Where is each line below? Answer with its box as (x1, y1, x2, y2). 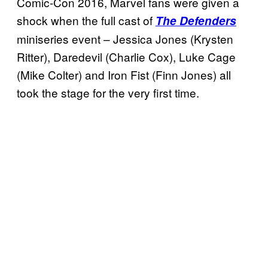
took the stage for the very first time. (17, 84, 199, 101)
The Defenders (156, 13, 236, 29)
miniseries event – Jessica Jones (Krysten (17, 31, 233, 47)
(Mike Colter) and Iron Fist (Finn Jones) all (17, 66, 231, 83)
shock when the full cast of (17, 12, 156, 29)
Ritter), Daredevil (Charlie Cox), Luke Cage (17, 48, 236, 65)
